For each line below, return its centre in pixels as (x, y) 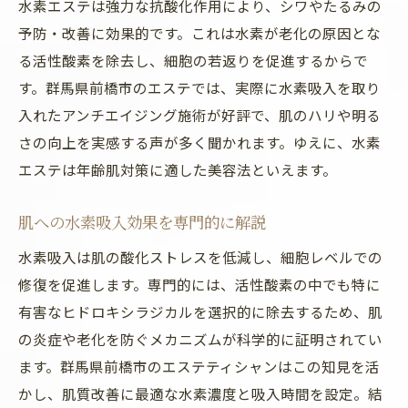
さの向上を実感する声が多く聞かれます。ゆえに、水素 (199, 142)
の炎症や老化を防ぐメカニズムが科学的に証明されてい (200, 339)
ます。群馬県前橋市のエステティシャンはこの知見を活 (199, 366)
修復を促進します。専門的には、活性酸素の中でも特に (199, 284)
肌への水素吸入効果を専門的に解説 (142, 222)
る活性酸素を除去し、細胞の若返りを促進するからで (193, 60)
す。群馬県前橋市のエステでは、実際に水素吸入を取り (199, 87)
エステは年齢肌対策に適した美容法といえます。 (178, 169)
